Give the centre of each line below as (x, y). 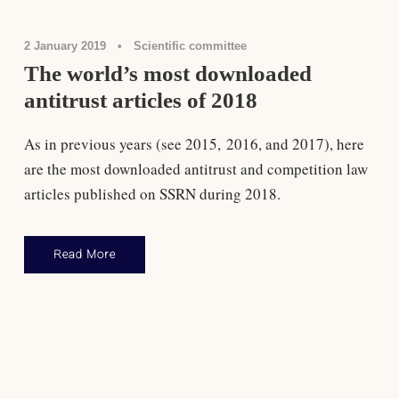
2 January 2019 (65, 45)
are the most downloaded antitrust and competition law (195, 168)
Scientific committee (190, 45)
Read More (84, 254)
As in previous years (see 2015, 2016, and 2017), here (194, 143)
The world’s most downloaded (167, 73)
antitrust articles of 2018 (140, 100)
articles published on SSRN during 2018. (152, 193)
